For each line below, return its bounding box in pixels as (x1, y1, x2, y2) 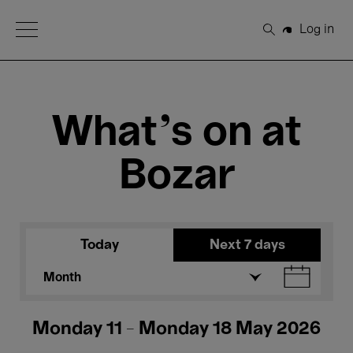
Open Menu (16, 23, 84, 34)
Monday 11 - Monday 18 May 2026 (32, 321, 321, 338)
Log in (299, 24, 334, 35)
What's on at (51, 114, 302, 153)
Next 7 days (209, 239, 285, 251)
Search (269, 30, 311, 42)
